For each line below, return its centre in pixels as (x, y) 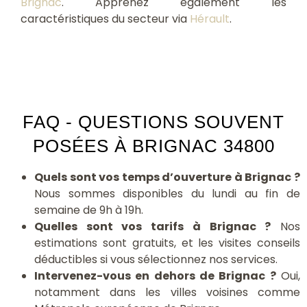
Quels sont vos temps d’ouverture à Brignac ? (167, 177)
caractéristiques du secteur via (105, 19)
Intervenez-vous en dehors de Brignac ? (155, 275)
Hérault (210, 19)
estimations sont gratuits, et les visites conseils (167, 243)
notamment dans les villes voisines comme (167, 292)
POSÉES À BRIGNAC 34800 (153, 146)
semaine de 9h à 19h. (89, 210)
